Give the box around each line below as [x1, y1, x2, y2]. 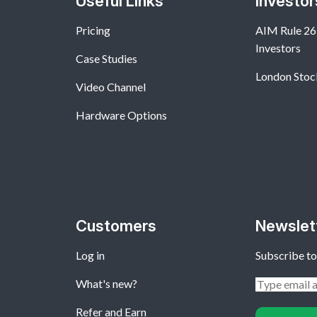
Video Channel [75, 80, 146, 94]
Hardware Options [75, 108, 167, 122]
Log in [75, 248, 105, 263]
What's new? [75, 277, 137, 291]
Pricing [75, 23, 110, 38]
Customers [75, 217, 156, 236]
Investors [255, 41, 301, 55]
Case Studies [75, 52, 137, 66]
